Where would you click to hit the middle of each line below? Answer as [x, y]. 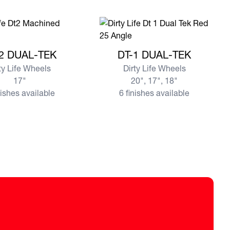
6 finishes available [155, 93]
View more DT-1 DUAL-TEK [149, 47]
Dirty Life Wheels [154, 68]
